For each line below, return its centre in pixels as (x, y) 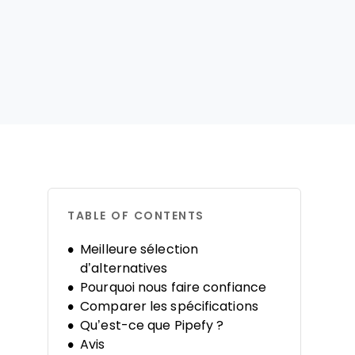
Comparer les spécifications (169, 306)
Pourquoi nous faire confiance (174, 287)
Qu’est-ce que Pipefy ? (152, 325)
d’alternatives (124, 268)
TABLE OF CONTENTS (136, 216)
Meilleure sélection (139, 249)
